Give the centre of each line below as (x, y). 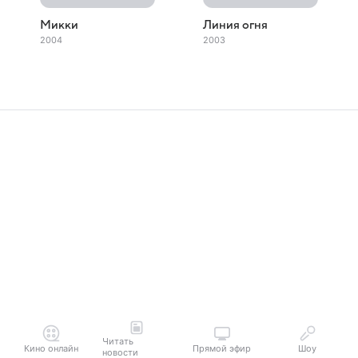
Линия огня (235, 25)
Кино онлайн (51, 348)
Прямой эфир (222, 348)
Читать (118, 341)
